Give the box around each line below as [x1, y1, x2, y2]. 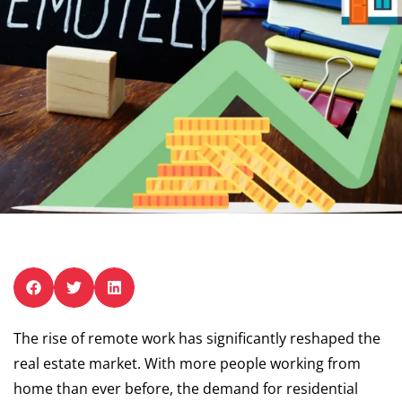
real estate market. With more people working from [13, 354, 361, 373]
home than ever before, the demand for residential [13, 379, 358, 398]
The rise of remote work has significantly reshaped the [13, 328, 380, 348]
